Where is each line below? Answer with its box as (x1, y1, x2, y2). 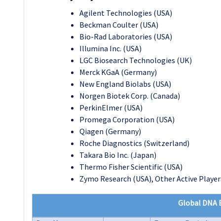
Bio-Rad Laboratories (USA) (79, 31, 172, 41)
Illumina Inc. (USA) (79, 43, 142, 53)
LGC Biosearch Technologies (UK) (79, 55, 192, 65)
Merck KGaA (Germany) (79, 67, 157, 77)
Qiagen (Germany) (79, 126, 141, 136)
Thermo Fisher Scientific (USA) (79, 161, 183, 172)
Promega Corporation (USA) (79, 114, 175, 124)
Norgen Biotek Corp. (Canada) (79, 90, 180, 101)
